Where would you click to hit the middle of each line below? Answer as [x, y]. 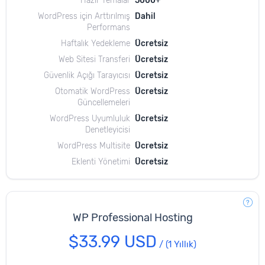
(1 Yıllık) [181, 244]
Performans [109, 27]
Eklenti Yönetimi [101, 161]
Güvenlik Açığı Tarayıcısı [87, 75]
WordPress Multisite [94, 146]
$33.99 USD [113, 242]
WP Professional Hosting [132, 218]
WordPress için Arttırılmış [84, 16]
